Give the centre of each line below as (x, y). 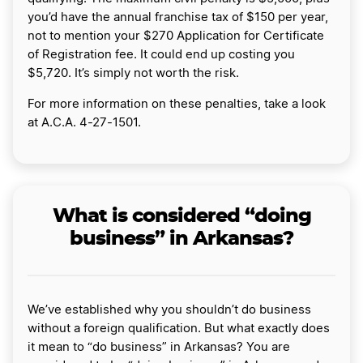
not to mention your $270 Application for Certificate (176, 36)
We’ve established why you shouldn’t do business (169, 310)
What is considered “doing (181, 217)
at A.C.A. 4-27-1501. (84, 123)
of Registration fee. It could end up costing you (161, 55)
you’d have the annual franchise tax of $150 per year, (178, 18)
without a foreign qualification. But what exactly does (179, 329)
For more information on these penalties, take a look (177, 105)
